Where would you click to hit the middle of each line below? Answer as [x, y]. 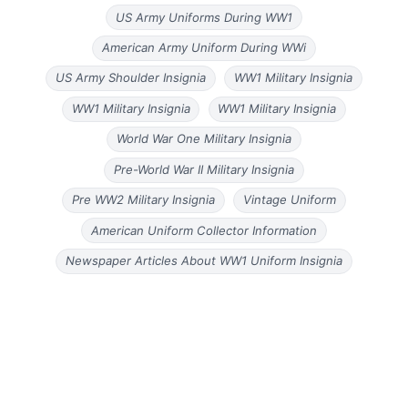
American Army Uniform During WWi [204, 48]
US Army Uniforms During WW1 [204, 17]
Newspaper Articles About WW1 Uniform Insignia [204, 261]
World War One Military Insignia [204, 139]
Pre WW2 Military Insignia [144, 200]
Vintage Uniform [289, 200]
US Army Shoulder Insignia [131, 78]
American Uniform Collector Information [204, 231]
